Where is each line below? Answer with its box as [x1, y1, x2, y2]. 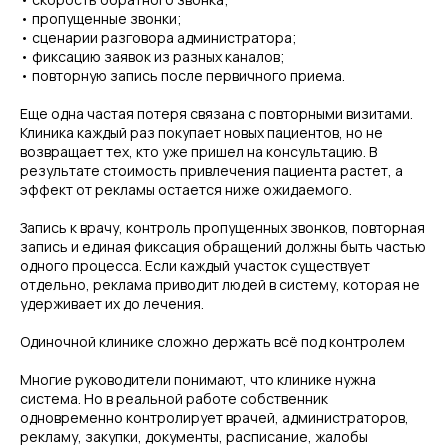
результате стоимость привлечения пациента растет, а [20, 161, 403, 180]
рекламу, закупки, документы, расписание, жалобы [20, 427, 368, 446]
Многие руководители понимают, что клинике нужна [20, 370, 376, 389]
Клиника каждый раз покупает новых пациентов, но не [20, 123, 383, 142]
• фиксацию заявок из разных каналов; [20, 47, 285, 66]
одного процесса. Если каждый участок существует [20, 256, 370, 275]
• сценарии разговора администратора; [20, 28, 297, 47]
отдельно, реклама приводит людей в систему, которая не [20, 275, 420, 294]
